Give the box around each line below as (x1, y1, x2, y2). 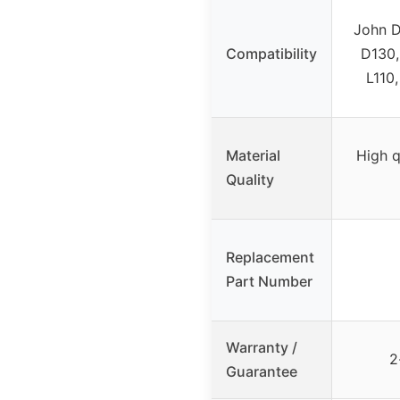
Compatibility (226, 44, 317, 62)
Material (226, 146, 280, 164)
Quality (226, 170, 274, 188)
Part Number (226, 271, 312, 290)
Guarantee (226, 362, 297, 380)
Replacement (226, 247, 314, 266)
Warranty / (226, 337, 297, 356)
